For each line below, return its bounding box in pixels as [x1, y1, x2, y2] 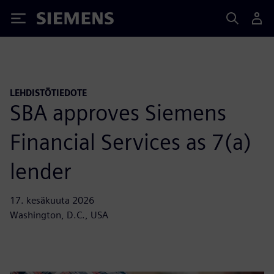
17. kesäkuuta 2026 [10, 194, 94, 206]
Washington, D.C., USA [10, 209, 108, 221]
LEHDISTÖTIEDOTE [10, 87, 87, 98]
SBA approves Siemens [10, 98, 226, 126]
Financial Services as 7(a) [10, 128, 251, 155]
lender [10, 157, 72, 185]
